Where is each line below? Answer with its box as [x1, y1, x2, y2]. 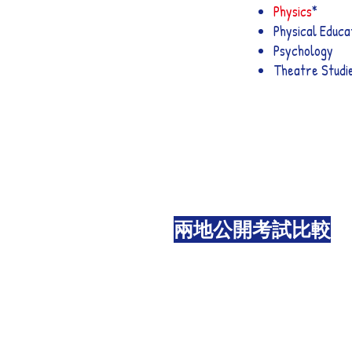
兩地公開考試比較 [174, 216, 331, 243]
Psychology [273, 41, 333, 60]
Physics [273, 2, 312, 21]
